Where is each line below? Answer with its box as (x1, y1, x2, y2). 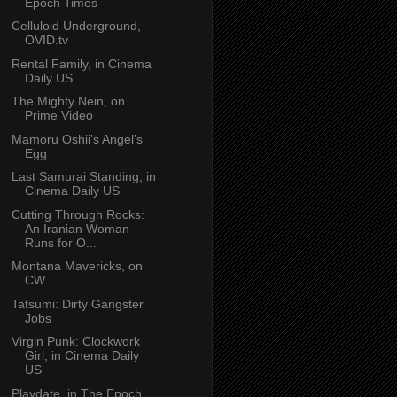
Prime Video (24, 108, 93, 123)
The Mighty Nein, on (11, 94, 125, 109)
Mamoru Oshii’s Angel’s (11, 131, 143, 146)
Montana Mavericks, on (11, 259, 143, 274)
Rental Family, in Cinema (11, 56, 152, 71)
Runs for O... (24, 235, 97, 250)
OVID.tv (24, 33, 68, 48)
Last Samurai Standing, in (11, 169, 156, 184)
